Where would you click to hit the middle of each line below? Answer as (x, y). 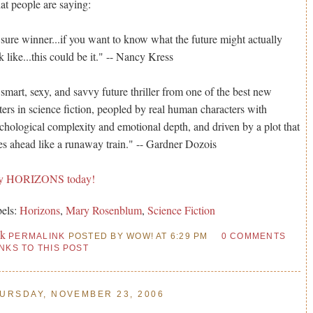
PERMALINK (37, 236)
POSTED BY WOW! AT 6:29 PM (137, 236)
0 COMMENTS (254, 236)
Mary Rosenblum (104, 210)
